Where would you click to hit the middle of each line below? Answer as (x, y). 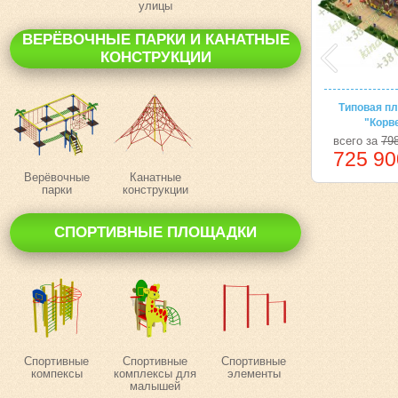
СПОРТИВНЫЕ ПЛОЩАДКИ (155, 232)
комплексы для (155, 374)
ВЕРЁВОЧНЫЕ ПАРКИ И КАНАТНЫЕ (155, 40)
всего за (357, 141)
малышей (155, 386)
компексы (56, 374)
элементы (254, 374)
